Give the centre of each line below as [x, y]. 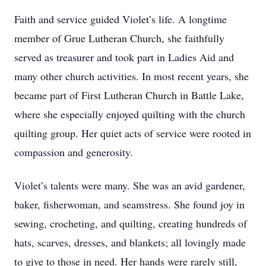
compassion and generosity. [74, 152]
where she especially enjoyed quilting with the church [130, 114]
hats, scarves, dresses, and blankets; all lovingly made [130, 242]
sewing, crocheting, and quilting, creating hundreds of [131, 223]
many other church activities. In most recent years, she [132, 76]
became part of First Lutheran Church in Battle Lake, [129, 95]
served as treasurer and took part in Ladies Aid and [124, 57]
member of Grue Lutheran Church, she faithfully [119, 38]
